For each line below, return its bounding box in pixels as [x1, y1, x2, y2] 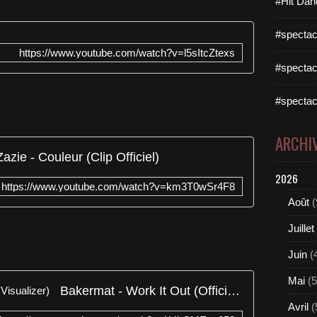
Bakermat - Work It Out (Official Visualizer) [227, 283, 240, 298]
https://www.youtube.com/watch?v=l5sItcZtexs [19, 47, 235, 59]
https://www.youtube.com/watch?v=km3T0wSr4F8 [1, 180, 235, 192]
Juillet [288, 222, 314, 234]
